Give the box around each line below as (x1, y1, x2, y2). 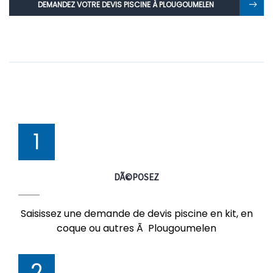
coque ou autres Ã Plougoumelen (57, 221, 216, 235)
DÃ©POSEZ (114, 171, 159, 183)
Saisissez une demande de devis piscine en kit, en (20, 207, 253, 221)
